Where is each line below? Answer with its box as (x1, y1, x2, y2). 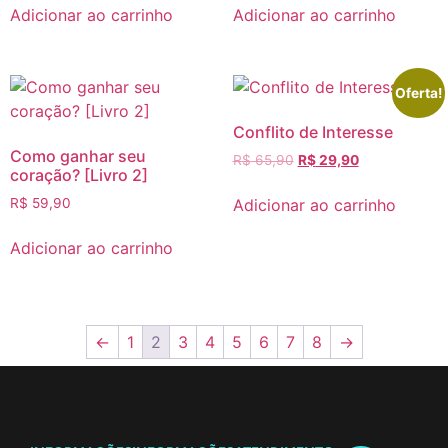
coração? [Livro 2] (10, 165, 148, 186)
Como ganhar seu (10, 146, 146, 167)
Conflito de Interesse (232, 122, 393, 143)
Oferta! (395, 85, 443, 101)
